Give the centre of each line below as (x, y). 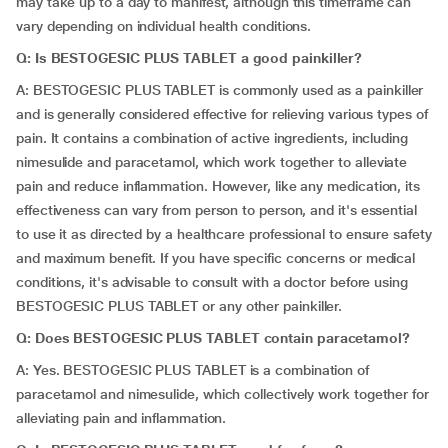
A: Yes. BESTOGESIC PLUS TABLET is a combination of (193, 370)
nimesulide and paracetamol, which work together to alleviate (212, 162)
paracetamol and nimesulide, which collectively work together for (222, 394)
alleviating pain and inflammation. (121, 418)
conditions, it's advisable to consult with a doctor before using (212, 282)
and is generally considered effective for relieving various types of (222, 114)
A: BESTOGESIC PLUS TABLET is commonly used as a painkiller (220, 90)
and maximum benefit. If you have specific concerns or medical (216, 258)
